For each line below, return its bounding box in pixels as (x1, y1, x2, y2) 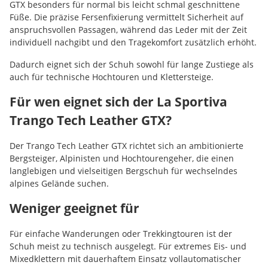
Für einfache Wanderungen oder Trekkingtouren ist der (10, 227, 232, 239)
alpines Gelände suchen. (10, 177, 109, 189)
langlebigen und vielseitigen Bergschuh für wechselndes (10, 165, 237, 176)
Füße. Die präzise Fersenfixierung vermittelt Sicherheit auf (10, 11, 243, 23)
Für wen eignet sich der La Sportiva (10, 93, 227, 110)
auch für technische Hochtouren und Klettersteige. (10, 71, 214, 83)
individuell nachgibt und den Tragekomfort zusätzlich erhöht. (10, 36, 257, 48)
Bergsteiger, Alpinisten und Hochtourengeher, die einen (10, 152, 234, 164)
